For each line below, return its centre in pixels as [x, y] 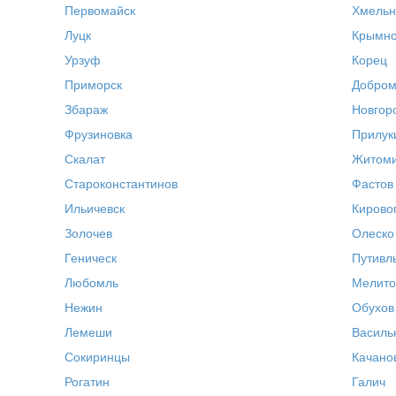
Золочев [89, 233]
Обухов [373, 308]
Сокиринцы [98, 357]
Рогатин [88, 382]
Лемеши [89, 332]
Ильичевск [95, 209]
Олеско [373, 233]
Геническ [91, 258]
